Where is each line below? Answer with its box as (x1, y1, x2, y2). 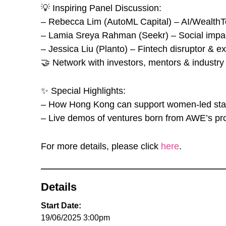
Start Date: (40, 201, 81, 210)
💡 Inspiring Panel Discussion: (40, 3, 161, 14)
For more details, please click (40, 141, 161, 152)
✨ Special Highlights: (40, 86, 126, 96)
